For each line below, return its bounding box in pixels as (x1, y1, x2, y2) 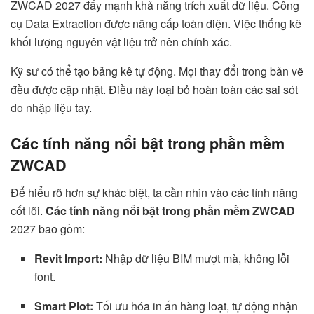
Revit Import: (34, 250, 103, 266)
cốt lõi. (11, 202, 46, 219)
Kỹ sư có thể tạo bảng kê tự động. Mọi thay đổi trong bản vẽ (11, 63, 303, 80)
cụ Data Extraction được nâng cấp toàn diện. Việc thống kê (11, 15, 301, 32)
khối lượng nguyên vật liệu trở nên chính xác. (11, 34, 232, 50)
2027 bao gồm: (11, 220, 85, 237)
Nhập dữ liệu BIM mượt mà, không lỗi (102, 250, 290, 266)
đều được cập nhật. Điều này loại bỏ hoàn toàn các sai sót (11, 81, 298, 98)
